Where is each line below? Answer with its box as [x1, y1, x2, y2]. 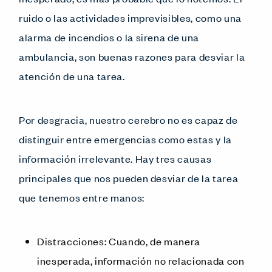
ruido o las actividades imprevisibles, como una [19, 10, 242, 24]
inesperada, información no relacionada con [37, 253, 245, 267]
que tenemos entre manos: [19, 190, 144, 204]
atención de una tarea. [19, 69, 125, 83]
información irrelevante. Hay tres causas [19, 151, 212, 165]
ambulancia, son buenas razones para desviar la [19, 49, 245, 63]
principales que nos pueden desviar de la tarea [19, 171, 239, 185]
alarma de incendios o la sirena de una [19, 30, 200, 44]
